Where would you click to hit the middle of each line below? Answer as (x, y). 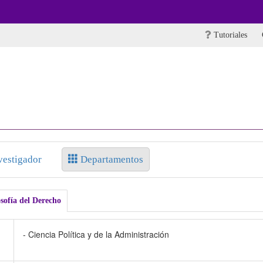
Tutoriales (229, 35)
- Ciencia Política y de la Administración (96, 234)
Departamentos (110, 159)
